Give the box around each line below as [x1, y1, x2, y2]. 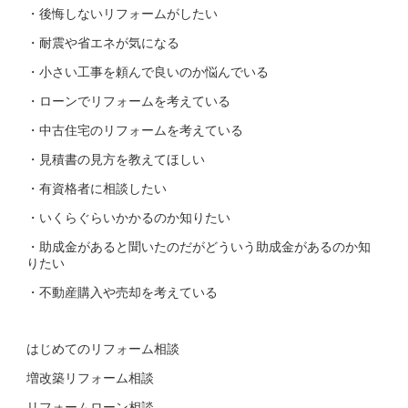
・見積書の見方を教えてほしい [26, 151, 205, 167]
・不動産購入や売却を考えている [26, 284, 218, 300]
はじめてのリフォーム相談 [26, 341, 179, 356]
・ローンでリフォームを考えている [26, 93, 230, 108]
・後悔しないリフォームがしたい [26, 5, 218, 21]
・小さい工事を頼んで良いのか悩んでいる [26, 64, 269, 79]
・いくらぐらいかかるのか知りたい [26, 209, 230, 225]
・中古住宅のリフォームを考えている [26, 122, 243, 138]
